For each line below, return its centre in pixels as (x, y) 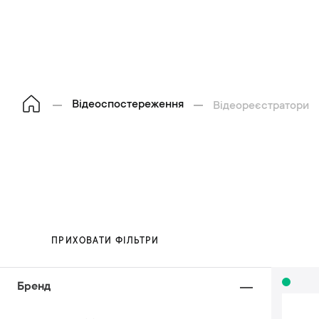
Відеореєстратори (261, 106)
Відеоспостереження (128, 105)
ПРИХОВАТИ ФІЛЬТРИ (105, 241)
